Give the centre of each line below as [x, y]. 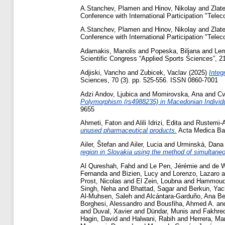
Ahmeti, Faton [101, 123]
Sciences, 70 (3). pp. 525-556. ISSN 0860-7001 [149, 80]
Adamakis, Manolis [108, 51]
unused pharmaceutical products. [129, 131]
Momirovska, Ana [178, 94]
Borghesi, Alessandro [111, 204]
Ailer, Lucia [146, 145]
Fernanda [94, 174]
